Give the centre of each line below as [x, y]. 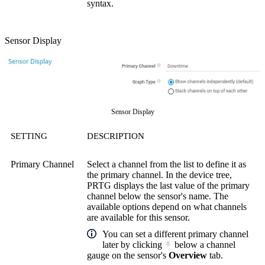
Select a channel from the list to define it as [167, 164]
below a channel [204, 244]
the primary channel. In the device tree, [159, 174]
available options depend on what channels [167, 206]
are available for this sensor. [138, 217]
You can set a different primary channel [175, 234]
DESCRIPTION [116, 136]
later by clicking [133, 244]
